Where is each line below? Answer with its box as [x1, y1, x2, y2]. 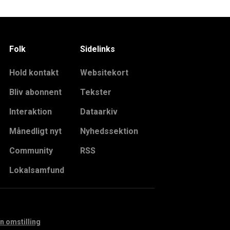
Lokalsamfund [9, 165, 64, 175]
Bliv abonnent [9, 87, 62, 97]
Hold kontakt [9, 67, 59, 78]
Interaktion [9, 106, 52, 117]
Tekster [80, 87, 112, 97]
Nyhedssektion [80, 126, 139, 136]
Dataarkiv [80, 106, 118, 117]
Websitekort [80, 67, 129, 78]
